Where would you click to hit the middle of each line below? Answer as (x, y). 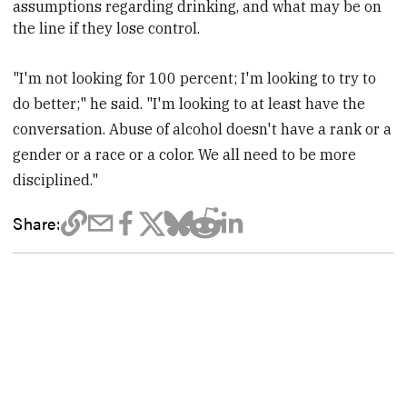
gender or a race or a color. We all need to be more (185, 154)
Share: (37, 222)
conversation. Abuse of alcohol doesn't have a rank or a (203, 129)
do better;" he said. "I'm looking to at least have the (189, 103)
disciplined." (56, 179)
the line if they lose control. (107, 28)
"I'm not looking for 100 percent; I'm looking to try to (195, 78)
